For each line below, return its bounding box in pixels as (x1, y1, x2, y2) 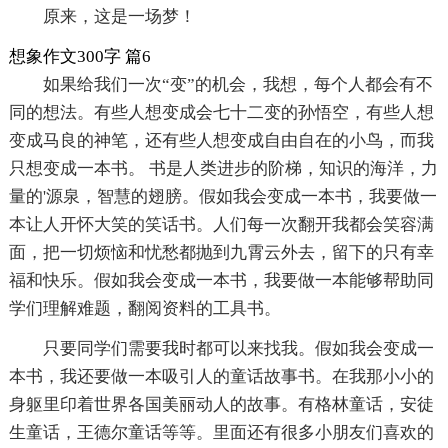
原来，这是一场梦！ (42, 6, 196, 26)
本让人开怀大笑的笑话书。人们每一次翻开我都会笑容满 (8, 214, 434, 234)
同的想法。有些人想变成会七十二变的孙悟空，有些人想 (8, 102, 434, 122)
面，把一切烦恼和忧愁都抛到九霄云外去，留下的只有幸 (8, 242, 434, 262)
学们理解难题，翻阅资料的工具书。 (8, 298, 281, 318)
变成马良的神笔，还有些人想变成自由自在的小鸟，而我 (8, 130, 434, 150)
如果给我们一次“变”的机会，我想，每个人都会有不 (42, 74, 433, 94)
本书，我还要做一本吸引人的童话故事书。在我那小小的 (8, 366, 434, 386)
